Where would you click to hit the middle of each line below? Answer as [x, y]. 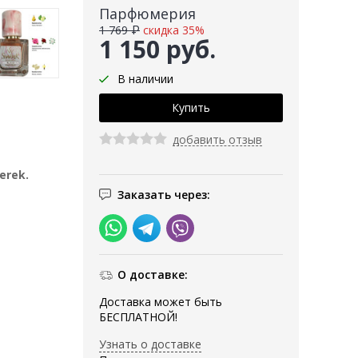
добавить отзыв [217, 140]
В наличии [145, 79]
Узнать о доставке [150, 344]
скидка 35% [174, 30]
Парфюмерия [147, 14]
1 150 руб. [157, 50]
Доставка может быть [161, 302]
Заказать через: [164, 195]
